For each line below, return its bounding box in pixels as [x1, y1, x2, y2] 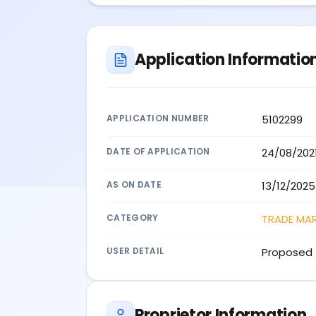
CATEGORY [107, 211, 159, 224]
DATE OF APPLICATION [107, 145, 210, 157]
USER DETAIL [107, 244, 164, 257]
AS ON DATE [107, 178, 162, 190]
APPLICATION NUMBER [107, 111, 209, 124]
